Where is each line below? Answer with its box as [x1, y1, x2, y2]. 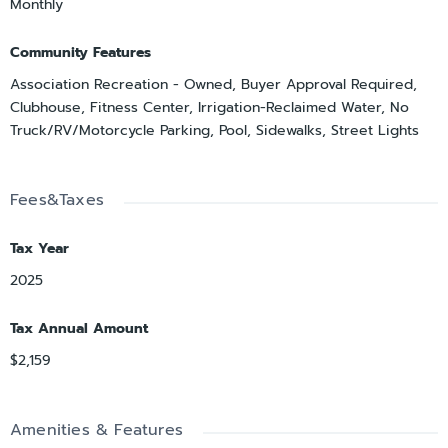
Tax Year [10, 237, 69, 259]
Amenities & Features [10, 417, 183, 442]
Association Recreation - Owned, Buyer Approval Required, [10, 73, 417, 95]
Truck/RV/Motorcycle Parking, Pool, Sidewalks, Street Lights [10, 119, 419, 141]
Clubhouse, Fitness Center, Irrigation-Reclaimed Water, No [10, 96, 409, 118]
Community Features [10, 41, 151, 63]
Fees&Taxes [10, 187, 104, 212]
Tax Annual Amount [10, 317, 148, 339]
